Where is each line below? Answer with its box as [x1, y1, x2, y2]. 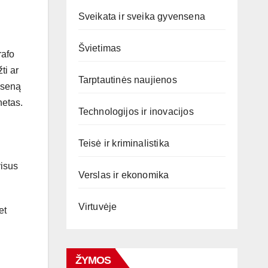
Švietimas [78, 43, 121, 53]
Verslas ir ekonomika [78, 170, 169, 180]
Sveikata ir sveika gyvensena [78, 11, 206, 22]
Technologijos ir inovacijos [78, 106, 194, 117]
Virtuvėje [78, 202, 117, 212]
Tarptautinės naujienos [78, 75, 177, 85]
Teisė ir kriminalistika [78, 138, 170, 148]
